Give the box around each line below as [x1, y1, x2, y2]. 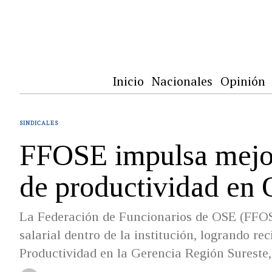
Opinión [220, 73, 265, 89]
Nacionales [152, 73, 212, 89]
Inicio [112, 73, 144, 89]
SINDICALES [19, 119, 58, 127]
